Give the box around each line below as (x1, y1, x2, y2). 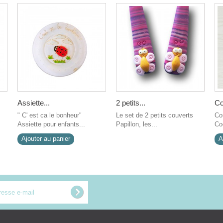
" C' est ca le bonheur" (17, 111, 82, 119)
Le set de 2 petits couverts (116, 111, 193, 119)
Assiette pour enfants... (17, 120, 85, 128)
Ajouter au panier (21, 135, 70, 142)
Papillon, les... (116, 120, 157, 128)
